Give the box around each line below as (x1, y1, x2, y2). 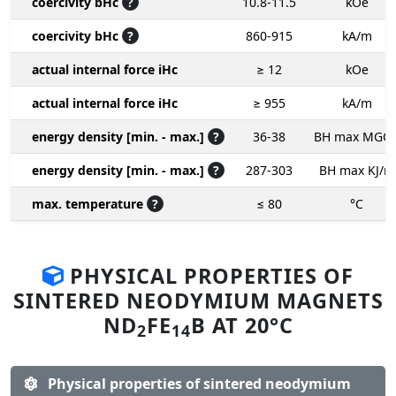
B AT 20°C (190, 310, 293, 339)
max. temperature (32, 194, 147, 212)
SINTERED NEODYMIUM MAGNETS (12, 286, 384, 315)
